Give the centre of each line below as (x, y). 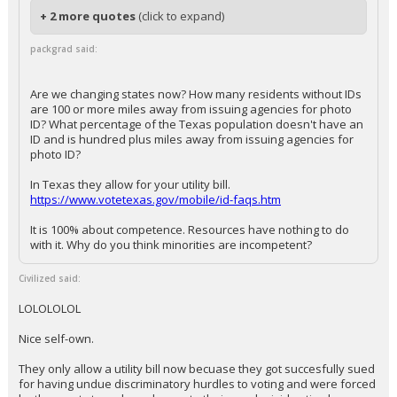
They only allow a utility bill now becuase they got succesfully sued (197, 369)
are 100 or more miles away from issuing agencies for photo (191, 109)
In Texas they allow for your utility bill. (130, 184)
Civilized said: (50, 278)
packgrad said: (64, 49)
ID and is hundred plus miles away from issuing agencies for (192, 139)
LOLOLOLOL (50, 308)
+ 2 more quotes (89, 16)
